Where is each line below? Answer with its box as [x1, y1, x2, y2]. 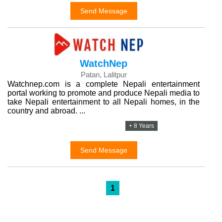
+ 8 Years [129, 122, 155, 129]
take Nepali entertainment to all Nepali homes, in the [7, 97, 200, 106]
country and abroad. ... [7, 106, 85, 115]
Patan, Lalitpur [80, 70, 127, 79]
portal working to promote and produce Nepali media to [7, 88, 200, 97]
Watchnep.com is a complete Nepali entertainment [7, 79, 200, 88]
